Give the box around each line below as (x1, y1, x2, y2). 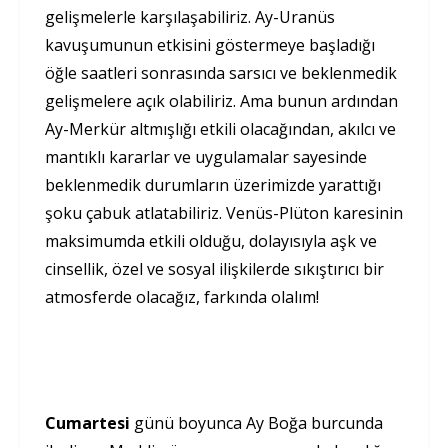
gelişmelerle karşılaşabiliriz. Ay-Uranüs (45, 6, 335, 29)
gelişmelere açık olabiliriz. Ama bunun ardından (45, 90, 398, 113)
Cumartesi (45, 412, 134, 435)
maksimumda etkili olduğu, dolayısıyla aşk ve (45, 230, 377, 253)
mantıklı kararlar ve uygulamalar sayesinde (45, 146, 367, 169)
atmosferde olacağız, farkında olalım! (45, 286, 323, 309)
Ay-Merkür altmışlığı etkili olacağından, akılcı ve (45, 118, 396, 141)
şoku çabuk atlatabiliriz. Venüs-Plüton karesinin (45, 202, 403, 225)
